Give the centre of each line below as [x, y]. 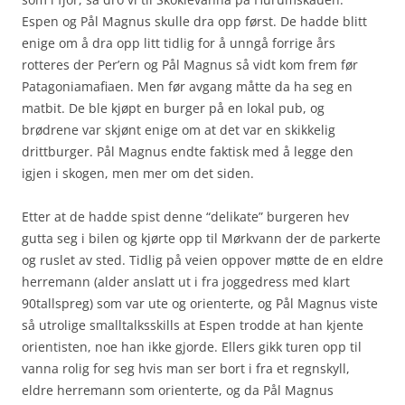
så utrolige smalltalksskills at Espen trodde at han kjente [193, 325]
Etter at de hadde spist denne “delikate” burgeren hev [185, 216]
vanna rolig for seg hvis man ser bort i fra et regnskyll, [186, 368]
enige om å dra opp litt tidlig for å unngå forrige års [179, 42]
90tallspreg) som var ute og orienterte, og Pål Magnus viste [200, 303]
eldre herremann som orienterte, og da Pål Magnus [178, 390]
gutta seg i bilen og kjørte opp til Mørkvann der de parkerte [201, 238]
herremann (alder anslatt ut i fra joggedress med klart [186, 281]
